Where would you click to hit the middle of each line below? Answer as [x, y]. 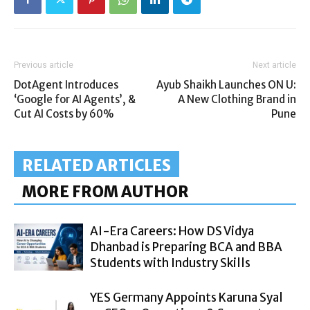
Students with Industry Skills [170, 263]
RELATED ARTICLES [97, 165]
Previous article [44, 65]
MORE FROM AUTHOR [106, 191]
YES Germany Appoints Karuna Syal [186, 297]
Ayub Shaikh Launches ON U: [226, 84]
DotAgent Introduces [66, 84]
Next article [274, 65]
